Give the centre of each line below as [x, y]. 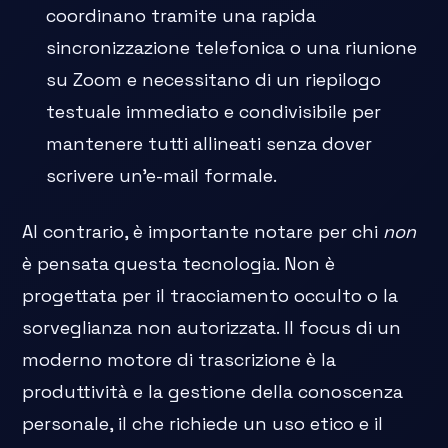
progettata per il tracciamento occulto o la [210, 296]
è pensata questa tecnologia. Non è [179, 264]
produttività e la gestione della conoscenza [213, 392]
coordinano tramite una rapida [181, 16]
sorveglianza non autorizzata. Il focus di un [212, 328]
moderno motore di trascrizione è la [179, 360]
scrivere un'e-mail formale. [162, 176]
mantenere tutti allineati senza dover [209, 144]
